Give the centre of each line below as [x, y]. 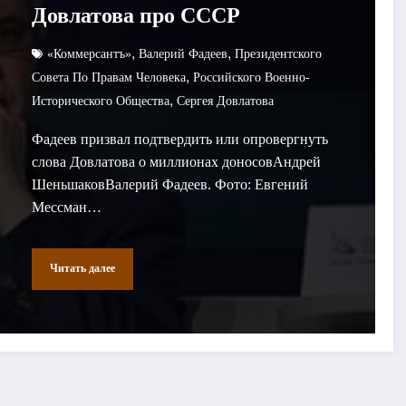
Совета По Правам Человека [108, 77]
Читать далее [82, 269]
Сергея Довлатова [225, 101]
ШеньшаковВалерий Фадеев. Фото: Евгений [169, 184]
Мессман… [66, 207]
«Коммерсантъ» [89, 53]
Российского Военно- [251, 77]
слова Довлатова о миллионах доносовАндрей [176, 161]
